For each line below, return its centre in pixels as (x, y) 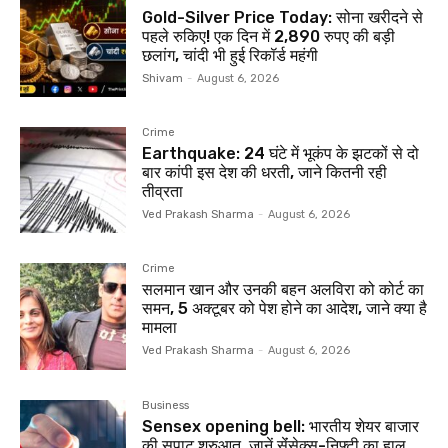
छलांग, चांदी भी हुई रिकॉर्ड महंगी (230, 56)
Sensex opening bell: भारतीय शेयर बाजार (281, 426)
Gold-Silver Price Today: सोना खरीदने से (283, 18)
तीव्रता (163, 192)
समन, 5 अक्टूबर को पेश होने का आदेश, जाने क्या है (285, 309)
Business (166, 405)
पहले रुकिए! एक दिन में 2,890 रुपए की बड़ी (269, 37)
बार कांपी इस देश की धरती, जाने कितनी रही (265, 173)
